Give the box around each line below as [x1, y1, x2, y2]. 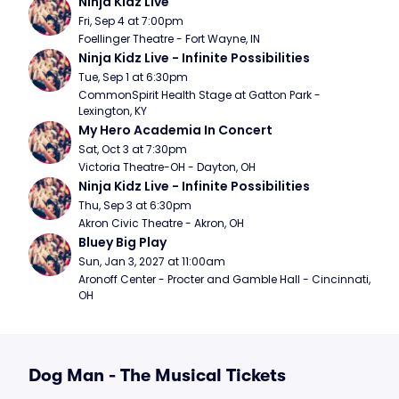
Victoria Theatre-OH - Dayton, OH [78, 159, 256, 175]
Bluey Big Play [78, 233, 167, 251]
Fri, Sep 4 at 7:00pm [78, 13, 183, 28]
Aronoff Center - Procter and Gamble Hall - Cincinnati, [78, 272, 370, 287]
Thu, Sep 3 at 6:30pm [78, 198, 191, 213]
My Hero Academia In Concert [78, 121, 273, 139]
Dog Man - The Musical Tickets [28, 365, 286, 386]
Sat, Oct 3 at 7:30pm [78, 142, 187, 157]
